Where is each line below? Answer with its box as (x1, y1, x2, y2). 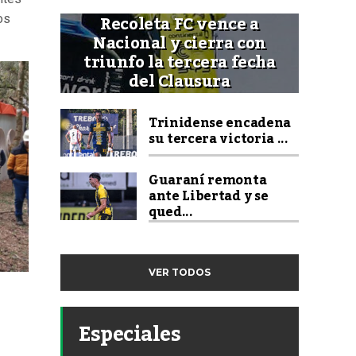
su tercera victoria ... (149, 126, 288, 152)
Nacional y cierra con (93, 27, 266, 60)
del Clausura (129, 65, 230, 98)
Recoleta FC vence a (100, 8, 259, 41)
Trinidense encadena (149, 110, 291, 136)
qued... (149, 199, 193, 225)
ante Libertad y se (149, 183, 269, 209)
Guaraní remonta (149, 167, 267, 193)
